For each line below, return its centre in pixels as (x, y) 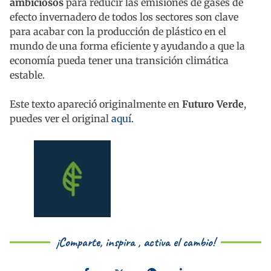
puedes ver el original (60, 119)
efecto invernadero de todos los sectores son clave (124, 17)
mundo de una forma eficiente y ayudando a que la (127, 46)
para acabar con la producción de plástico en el (118, 32)
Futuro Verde (212, 104)
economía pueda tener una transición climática (119, 61)
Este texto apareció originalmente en (95, 104)
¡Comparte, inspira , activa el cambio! (135, 242)
